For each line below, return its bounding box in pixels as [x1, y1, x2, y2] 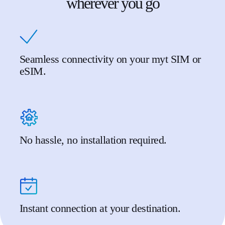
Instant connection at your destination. [19, 202, 181, 215]
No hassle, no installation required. [19, 133, 167, 146]
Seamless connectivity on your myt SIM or [19, 53, 201, 66]
